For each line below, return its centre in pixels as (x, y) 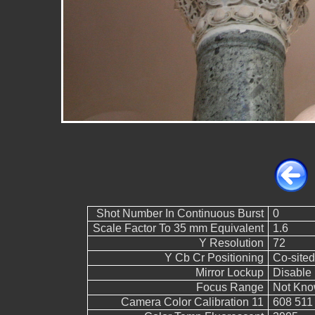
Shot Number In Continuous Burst (180, 213)
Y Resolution (231, 243)
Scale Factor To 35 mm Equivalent (178, 228)
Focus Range (230, 287)
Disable (292, 272)
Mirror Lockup (229, 272)
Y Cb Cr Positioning (214, 258)
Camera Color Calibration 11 (192, 302)
